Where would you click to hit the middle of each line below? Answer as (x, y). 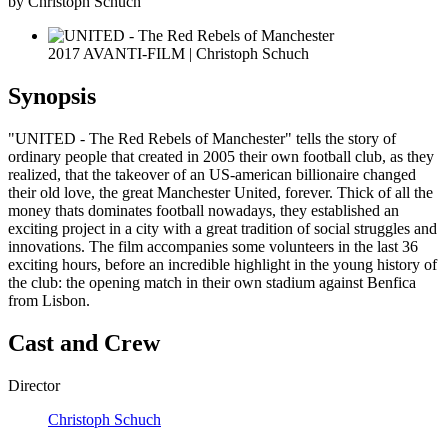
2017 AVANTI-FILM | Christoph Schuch (178, 53)
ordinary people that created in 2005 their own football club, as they (221, 156)
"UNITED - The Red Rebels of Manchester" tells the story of (202, 138)
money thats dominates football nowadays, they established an (203, 210)
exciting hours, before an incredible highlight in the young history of (222, 264)
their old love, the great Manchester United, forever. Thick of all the (220, 192)
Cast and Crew (84, 342)
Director (34, 385)
